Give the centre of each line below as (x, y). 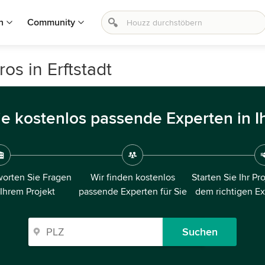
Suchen (200, 232)
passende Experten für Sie (132, 192)
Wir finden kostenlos (132, 177)
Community (51, 22)
